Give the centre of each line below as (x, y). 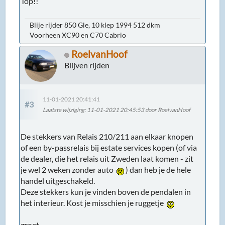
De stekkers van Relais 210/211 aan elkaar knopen (107, 136)
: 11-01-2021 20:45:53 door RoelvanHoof (138, 110)
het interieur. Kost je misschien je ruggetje (94, 202)
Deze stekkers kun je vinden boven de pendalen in (106, 191)
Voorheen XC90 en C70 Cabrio (78, 35)
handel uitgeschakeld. (58, 180)
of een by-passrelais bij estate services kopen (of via (109, 147)
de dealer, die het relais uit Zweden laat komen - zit (107, 158)
